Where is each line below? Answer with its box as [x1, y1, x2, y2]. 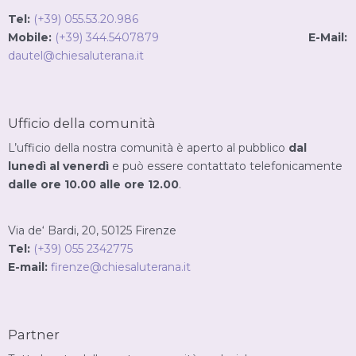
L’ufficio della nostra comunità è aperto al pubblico [8, 141, 288, 156]
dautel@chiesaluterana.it [8, 48, 144, 63]
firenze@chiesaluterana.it [51, 259, 191, 274]
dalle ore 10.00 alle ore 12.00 [8, 177, 179, 192]
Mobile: [8, 29, 52, 44]
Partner [8, 327, 60, 343]
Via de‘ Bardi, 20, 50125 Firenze [8, 222, 176, 238]
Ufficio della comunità [8, 115, 156, 132]
